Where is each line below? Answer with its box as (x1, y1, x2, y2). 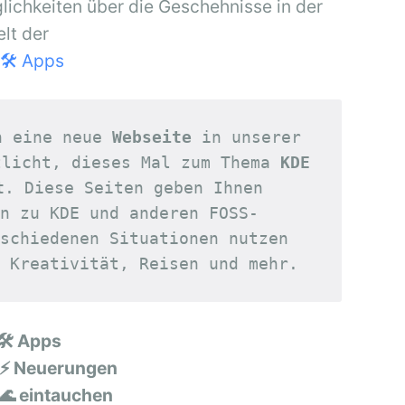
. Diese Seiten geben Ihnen (5, 177, 264, 197)
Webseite (112, 127, 193, 146)
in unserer (301, 127, 312, 146)
